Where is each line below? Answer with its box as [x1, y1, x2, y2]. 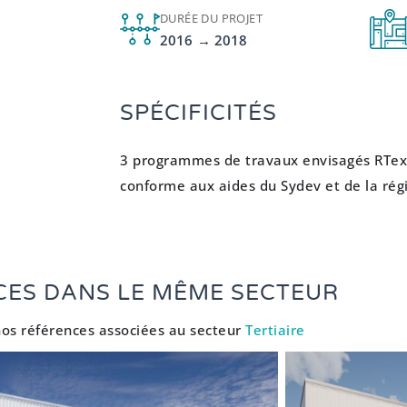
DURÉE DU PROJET [160, 10, 263, 26]
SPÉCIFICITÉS [120, 100, 277, 126]
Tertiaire [245, 320, 305, 339]
